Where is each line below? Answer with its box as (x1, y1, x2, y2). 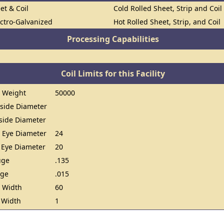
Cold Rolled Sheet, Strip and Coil (113, 3, 222, 13)
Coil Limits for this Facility (60, 68, 165, 79)
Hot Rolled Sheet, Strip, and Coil (113, 17, 221, 26)
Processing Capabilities (66, 33, 159, 44)
